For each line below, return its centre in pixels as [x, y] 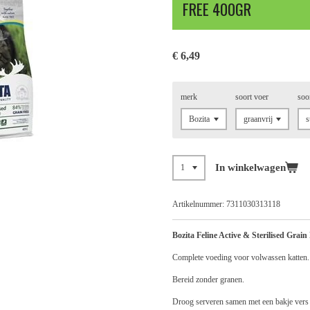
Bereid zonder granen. [208, 280]
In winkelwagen [250, 168]
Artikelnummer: [198, 204]
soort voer [252, 97]
